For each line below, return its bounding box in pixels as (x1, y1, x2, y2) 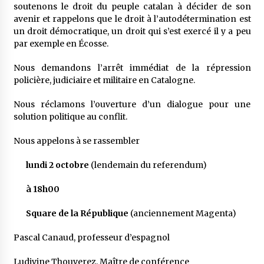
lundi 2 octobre (25, 160, 89, 171)
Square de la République (25, 208, 128, 219)
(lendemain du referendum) (88, 160, 207, 171)
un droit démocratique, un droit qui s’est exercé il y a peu (13, 26, 251, 37)
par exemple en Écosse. (13, 38, 108, 49)
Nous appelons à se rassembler (13, 136, 140, 147)
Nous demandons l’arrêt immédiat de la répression (13, 62, 251, 74)
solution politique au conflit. (13, 111, 127, 123)
